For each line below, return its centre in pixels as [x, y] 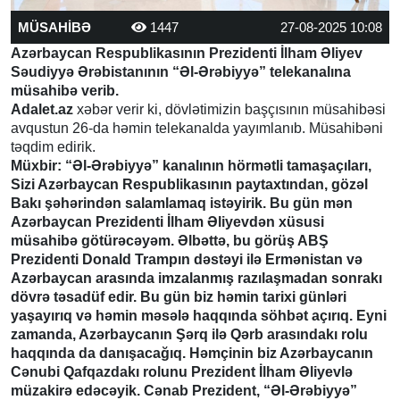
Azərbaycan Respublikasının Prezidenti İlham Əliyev [187, 53]
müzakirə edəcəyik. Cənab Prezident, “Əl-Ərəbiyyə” [184, 390]
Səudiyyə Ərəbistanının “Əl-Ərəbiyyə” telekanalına [181, 71]
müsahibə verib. [65, 90]
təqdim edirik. [53, 146]
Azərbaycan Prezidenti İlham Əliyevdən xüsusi [167, 221]
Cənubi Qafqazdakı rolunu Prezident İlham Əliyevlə [182, 371]
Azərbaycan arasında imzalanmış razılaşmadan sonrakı [196, 278]
